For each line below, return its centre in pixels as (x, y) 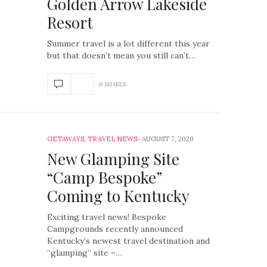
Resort (70, 22)
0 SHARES (113, 84)
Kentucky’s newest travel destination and (128, 241)
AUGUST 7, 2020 (168, 139)
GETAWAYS (66, 139)
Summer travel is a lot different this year (128, 44)
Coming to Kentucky (118, 196)
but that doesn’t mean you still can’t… (121, 55)
